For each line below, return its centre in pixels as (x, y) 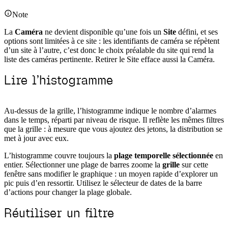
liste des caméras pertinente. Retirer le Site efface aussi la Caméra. (109, 60)
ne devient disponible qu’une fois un (103, 32)
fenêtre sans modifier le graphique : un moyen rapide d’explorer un (111, 174)
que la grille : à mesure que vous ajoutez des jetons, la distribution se (113, 129)
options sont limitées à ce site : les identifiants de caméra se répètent (112, 41)
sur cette (194, 165)
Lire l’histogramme (59, 80)
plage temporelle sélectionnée (164, 156)
